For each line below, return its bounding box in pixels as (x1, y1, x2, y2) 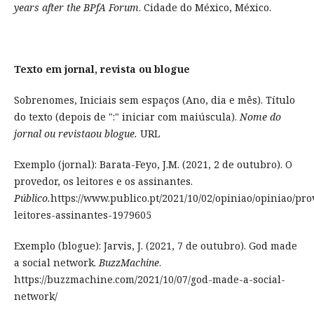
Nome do (239, 110, 281, 124)
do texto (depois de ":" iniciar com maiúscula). (13, 110, 240, 124)
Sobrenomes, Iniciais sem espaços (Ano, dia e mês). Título (13, 93, 295, 107)
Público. (13, 191, 50, 205)
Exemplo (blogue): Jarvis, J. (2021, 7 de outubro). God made (13, 239, 297, 253)
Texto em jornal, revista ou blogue (13, 62, 190, 76)
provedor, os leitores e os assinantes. (13, 175, 193, 189)
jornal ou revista (13, 127, 90, 141)
